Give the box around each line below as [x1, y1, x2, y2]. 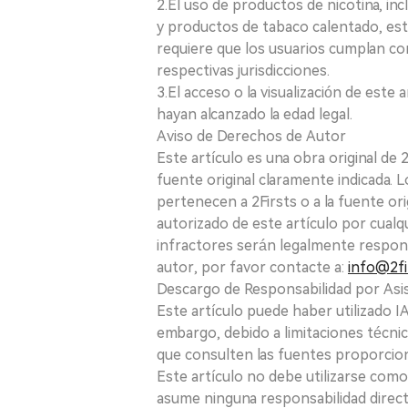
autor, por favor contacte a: [157, 259, 348, 276]
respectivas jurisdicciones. [157, 62, 330, 79]
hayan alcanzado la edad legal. [157, 106, 352, 123]
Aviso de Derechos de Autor [157, 127, 346, 145]
